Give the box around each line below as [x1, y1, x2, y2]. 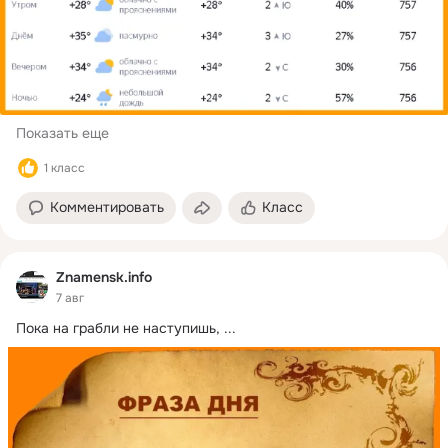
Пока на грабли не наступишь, [16, 318, 220, 337]
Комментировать [50, 198, 164, 217]
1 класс [44, 160, 85, 177]
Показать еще [16, 124, 109, 143]
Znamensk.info [56, 268, 152, 287]
